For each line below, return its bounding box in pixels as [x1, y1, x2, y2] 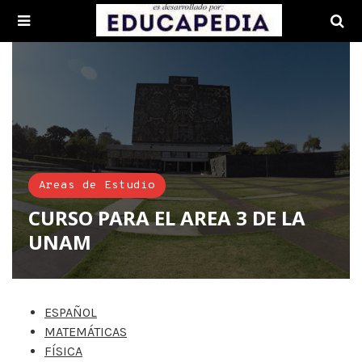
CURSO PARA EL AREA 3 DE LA [28, 204, 305, 231]
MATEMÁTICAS [44, 323, 127, 339]
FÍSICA [44, 343, 82, 359]
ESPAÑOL [44, 304, 97, 320]
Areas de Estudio [39, 178, 155, 192]
